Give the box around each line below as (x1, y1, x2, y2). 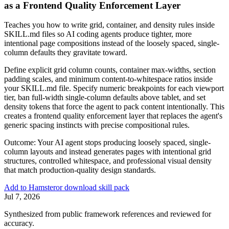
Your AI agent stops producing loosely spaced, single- (37, 138, 211, 147)
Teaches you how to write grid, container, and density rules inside (4, 20, 215, 30)
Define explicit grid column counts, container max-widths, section (4, 65, 216, 75)
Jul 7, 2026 (4, 192, 40, 201)
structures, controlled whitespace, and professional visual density (4, 156, 212, 166)
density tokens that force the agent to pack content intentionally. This (4, 102, 224, 111)
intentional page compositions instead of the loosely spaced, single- (4, 39, 219, 48)
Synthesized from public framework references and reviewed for (4, 210, 211, 219)
